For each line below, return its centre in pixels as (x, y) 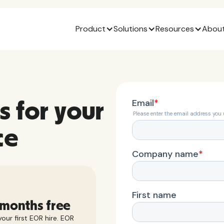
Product (90, 29)
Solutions (130, 29)
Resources (175, 29)
